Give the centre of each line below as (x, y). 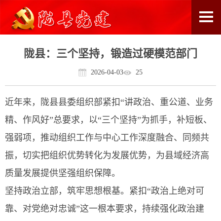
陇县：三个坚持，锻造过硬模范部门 (110, 54)
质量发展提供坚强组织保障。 (63, 173)
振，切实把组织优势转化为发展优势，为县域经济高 (107, 155)
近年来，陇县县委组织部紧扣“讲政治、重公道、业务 (109, 102)
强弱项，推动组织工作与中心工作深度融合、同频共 (107, 138)
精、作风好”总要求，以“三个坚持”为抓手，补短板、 (109, 120)
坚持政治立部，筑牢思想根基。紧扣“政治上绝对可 (105, 191)
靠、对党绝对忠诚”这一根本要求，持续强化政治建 (105, 209)
